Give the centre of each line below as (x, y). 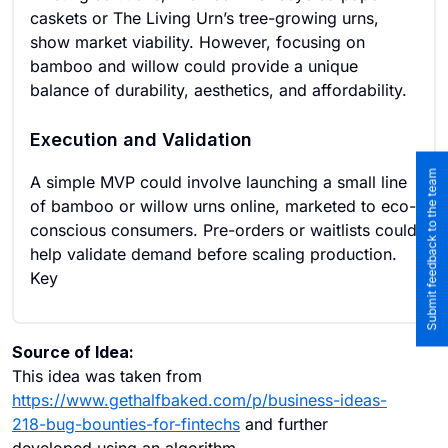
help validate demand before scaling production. (213, 254)
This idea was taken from (107, 376)
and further (284, 424)
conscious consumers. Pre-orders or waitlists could (223, 230)
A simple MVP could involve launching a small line (218, 182)
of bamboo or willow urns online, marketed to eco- (223, 206)
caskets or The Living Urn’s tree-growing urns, (204, 18)
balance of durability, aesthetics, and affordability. (218, 90)
